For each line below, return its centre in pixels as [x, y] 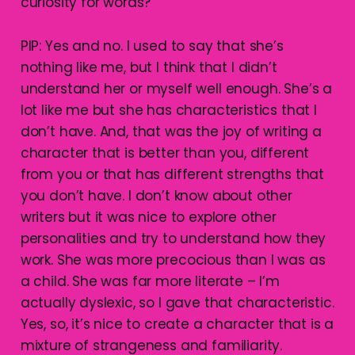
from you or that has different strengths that [172, 175]
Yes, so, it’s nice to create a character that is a [177, 324]
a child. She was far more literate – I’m [150, 282]
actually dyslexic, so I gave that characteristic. [177, 303]
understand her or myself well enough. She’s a [176, 89]
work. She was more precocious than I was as [173, 260]
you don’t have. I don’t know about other [156, 196]
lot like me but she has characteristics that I [168, 111]
